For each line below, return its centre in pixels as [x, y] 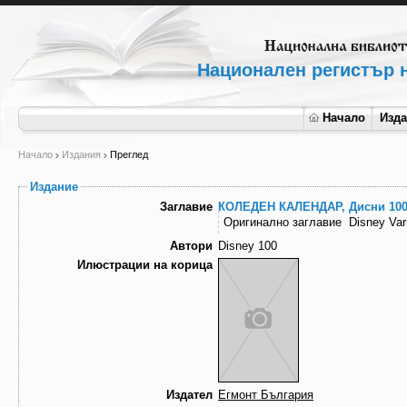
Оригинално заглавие [283, 223]
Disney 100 [248, 246]
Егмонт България [266, 395]
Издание [54, 187]
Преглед [129, 154]
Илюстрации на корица [145, 265]
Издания [81, 154]
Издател [189, 395]
